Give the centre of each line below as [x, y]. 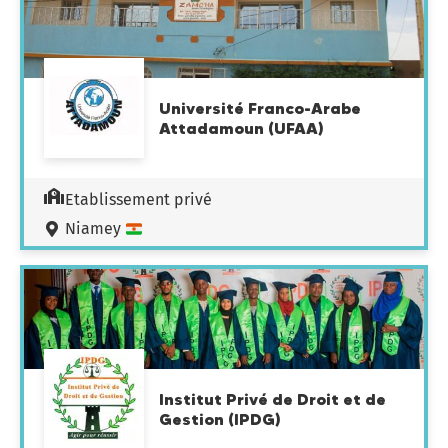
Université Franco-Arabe [260, 108]
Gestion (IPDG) [220, 419]
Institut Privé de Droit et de [272, 399]
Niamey [95, 228]
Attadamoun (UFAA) [241, 128]
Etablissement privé [138, 199]
